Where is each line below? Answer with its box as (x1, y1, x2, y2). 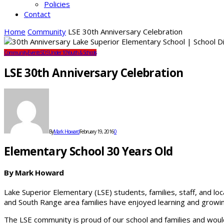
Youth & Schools (67, 49, 96, 56)
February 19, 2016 (79, 128, 114, 135)
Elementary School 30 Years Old (4, 143, 173, 159)
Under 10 (48, 49, 67, 56)
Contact (24, 9, 50, 19)
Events (27, 49, 40, 56)
